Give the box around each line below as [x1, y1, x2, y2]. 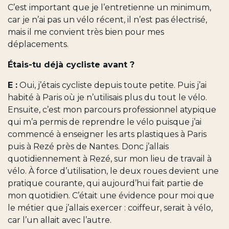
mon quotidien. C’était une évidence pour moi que [8, 191, 214, 201]
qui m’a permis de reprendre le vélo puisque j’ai [8, 117, 201, 127]
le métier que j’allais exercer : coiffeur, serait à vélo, [8, 203, 213, 213]
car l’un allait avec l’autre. [8, 215, 111, 225]
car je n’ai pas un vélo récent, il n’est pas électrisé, [8, 15, 207, 25]
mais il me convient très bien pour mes [8, 27, 164, 37]
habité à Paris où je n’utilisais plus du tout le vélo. [8, 93, 207, 103]
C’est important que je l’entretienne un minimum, [8, 3, 211, 13]
